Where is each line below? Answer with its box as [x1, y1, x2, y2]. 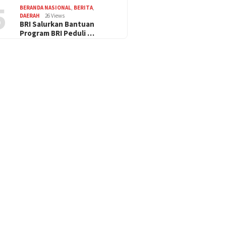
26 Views [45, 12, 65, 19]
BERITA [74, 4, 93, 11]
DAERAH [20, 12, 40, 19]
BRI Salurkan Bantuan [20, 19, 95, 29]
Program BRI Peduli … [20, 28, 95, 38]
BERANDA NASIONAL [20, 4, 72, 11]
